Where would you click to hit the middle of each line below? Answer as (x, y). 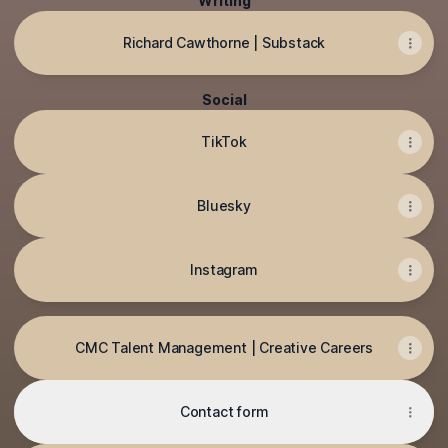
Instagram (224, 269)
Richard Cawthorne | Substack (224, 42)
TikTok (224, 141)
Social (224, 99)
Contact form (224, 411)
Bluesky (224, 205)
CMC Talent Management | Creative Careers (224, 347)
